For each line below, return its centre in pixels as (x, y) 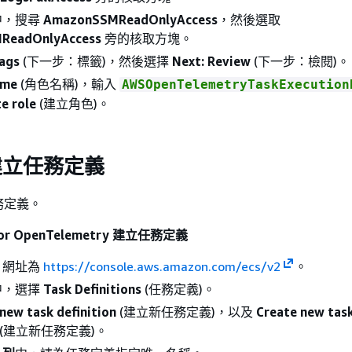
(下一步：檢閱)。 (300, 61)
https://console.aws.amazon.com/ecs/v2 (162, 266)
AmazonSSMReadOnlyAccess (130, 20)
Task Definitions (92, 289)
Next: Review (211, 61)
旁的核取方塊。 (147, 38)
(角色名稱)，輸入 (68, 84)
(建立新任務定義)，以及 (186, 312)
